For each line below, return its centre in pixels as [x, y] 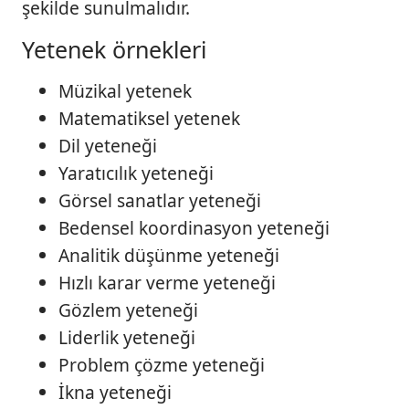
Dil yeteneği [108, 145]
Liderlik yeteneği [127, 337]
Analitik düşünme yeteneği [169, 255]
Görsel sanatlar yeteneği [160, 200]
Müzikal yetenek [125, 90]
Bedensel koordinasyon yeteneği [194, 227]
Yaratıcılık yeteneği [136, 173]
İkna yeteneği [115, 392]
